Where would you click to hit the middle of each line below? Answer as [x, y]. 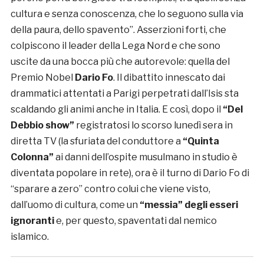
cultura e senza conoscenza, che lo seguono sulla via [127, 14]
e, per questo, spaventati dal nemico [135, 221]
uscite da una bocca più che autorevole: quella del [120, 62]
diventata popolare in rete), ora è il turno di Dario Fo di [130, 173]
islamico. [29, 237]
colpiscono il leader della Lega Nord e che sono [115, 46]
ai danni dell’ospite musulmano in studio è [145, 157]
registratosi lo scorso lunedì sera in [153, 126]
